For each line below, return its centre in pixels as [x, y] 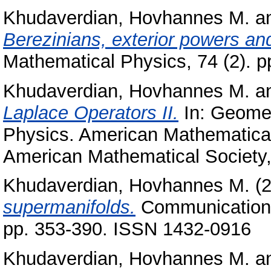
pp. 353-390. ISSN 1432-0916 [127, 229]
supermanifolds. [69, 207]
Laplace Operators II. [91, 113]
